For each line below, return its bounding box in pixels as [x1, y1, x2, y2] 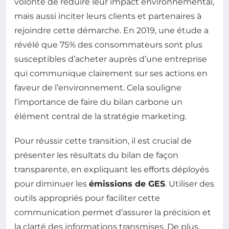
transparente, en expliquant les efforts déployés [14, 165, 209, 175]
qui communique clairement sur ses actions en [14, 68, 208, 79]
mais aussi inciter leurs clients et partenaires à [14, 11, 201, 21]
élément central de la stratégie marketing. [14, 111, 187, 122]
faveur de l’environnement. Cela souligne [14, 83, 181, 93]
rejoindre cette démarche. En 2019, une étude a [14, 26, 209, 36]
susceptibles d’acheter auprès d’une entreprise [14, 54, 207, 64]
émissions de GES [89, 179, 165, 189]
